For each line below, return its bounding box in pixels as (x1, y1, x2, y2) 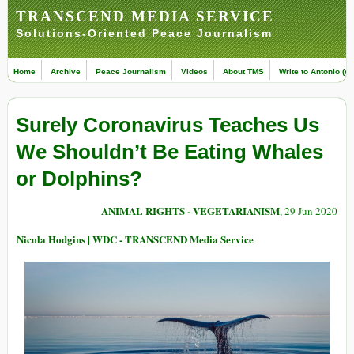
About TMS (223, 67, 264, 76)
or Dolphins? (16, 167, 142, 191)
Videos (181, 67, 208, 76)
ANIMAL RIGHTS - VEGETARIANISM (101, 203, 280, 219)
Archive (51, 67, 81, 76)
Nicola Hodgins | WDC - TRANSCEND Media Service (17, 232, 254, 247)
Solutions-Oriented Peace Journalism (16, 27, 273, 40)
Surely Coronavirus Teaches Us (16, 113, 319, 137)
